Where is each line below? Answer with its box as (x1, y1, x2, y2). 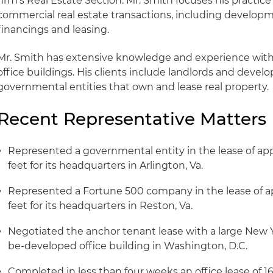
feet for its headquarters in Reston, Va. (8, 200, 193, 211)
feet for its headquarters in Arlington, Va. (8, 160, 204, 171)
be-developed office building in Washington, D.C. (8, 240, 248, 252)
